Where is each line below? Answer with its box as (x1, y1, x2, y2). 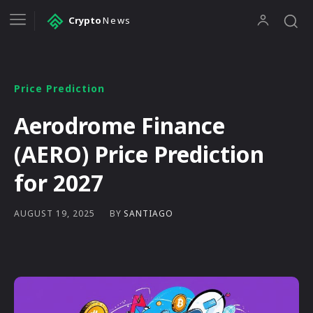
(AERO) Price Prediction (14, 138, 264, 169)
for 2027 (14, 167, 103, 198)
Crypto (68, 14, 101, 27)
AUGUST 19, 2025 (14, 208, 95, 220)
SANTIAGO (124, 207, 173, 219)
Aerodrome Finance (14, 110, 225, 140)
